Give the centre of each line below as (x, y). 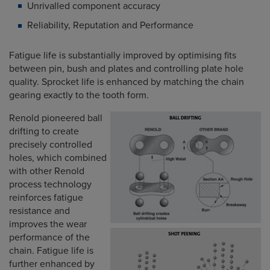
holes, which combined (58, 158)
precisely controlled (51, 145)
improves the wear (48, 224)
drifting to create (44, 132)
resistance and (39, 211)
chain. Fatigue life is (51, 251)
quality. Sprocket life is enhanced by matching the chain (127, 82)
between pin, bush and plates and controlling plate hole (126, 69)
